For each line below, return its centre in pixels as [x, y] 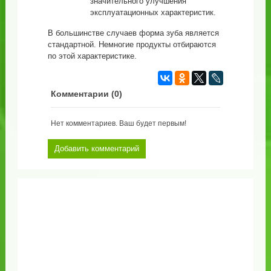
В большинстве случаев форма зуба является [133, 33]
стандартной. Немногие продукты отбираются [132, 44]
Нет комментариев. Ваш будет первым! [118, 123]
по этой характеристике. [92, 56]
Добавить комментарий [96, 148]
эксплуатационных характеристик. [153, 12]
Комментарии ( [82, 94]
